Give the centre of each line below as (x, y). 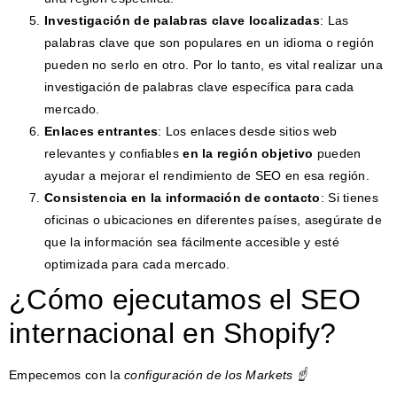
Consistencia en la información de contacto (183, 197)
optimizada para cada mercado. (137, 264)
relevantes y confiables (114, 153)
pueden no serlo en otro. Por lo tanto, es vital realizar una (214, 64)
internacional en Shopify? (173, 333)
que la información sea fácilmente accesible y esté (192, 241)
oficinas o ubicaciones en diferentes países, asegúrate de (214, 219)
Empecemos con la (67, 374)
